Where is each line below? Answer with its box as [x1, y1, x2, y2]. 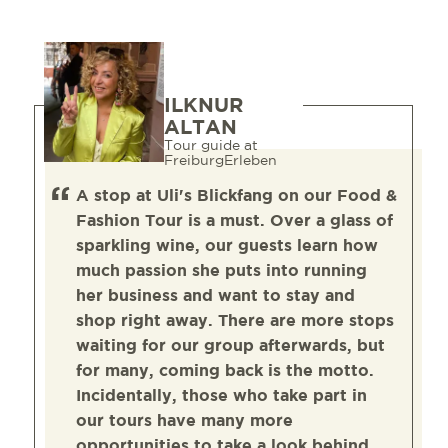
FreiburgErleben [164, 154, 278, 167]
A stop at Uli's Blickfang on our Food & [76, 188, 398, 204]
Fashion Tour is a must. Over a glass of [76, 213, 394, 229]
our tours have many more [76, 413, 294, 429]
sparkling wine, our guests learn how [76, 238, 379, 254]
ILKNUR [164, 96, 244, 115]
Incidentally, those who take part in [76, 388, 368, 404]
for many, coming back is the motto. [76, 363, 375, 379]
